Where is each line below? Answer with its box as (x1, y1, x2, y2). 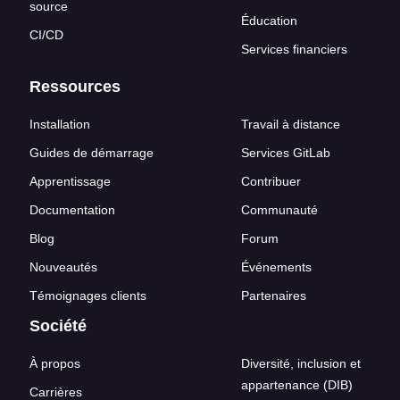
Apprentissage (29, 173, 111, 188)
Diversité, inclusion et (241, 355, 361, 371)
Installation (29, 116, 90, 131)
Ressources (29, 77, 121, 96)
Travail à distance (241, 116, 340, 131)
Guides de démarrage (29, 145, 154, 160)
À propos (29, 355, 80, 371)
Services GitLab (241, 145, 330, 160)
